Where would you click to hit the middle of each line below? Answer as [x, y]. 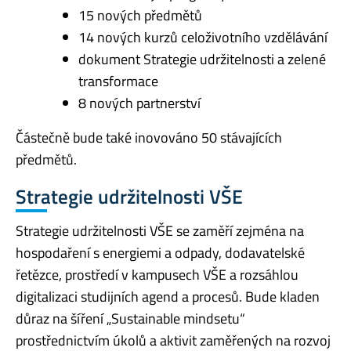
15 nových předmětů [140, 16]
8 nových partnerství [139, 103]
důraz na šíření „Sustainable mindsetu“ [130, 318]
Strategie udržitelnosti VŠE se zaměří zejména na [160, 230]
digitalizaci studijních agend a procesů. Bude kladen [168, 296]
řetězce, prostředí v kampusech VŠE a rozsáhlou [157, 274]
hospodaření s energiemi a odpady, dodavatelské [160, 252]
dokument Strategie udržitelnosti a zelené [202, 60]
